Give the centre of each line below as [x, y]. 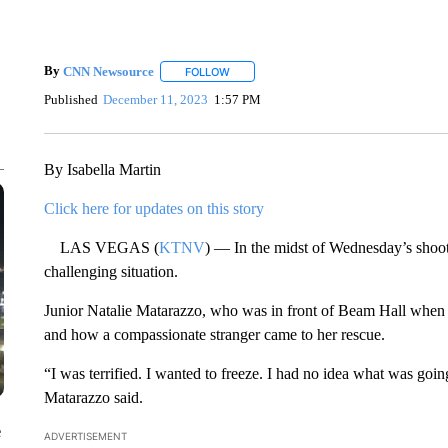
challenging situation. [110, 271]
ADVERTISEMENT [85, 436]
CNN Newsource [108, 71]
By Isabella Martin [102, 169]
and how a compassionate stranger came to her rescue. [214, 334]
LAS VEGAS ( [101, 247]
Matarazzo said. [93, 397]
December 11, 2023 [156, 99]
